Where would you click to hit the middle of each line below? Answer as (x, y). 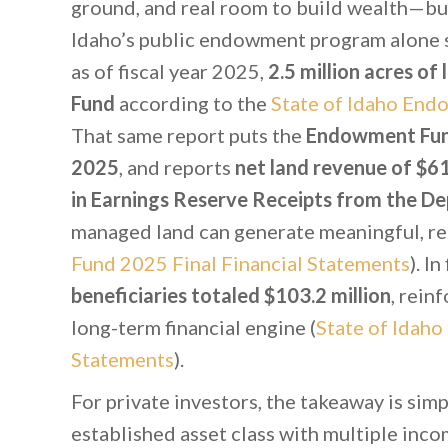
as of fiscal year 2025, (169, 70)
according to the (192, 102)
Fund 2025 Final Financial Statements (240, 262)
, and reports (176, 166)
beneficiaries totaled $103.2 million (230, 294)
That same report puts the (188, 134)
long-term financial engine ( (193, 326)
